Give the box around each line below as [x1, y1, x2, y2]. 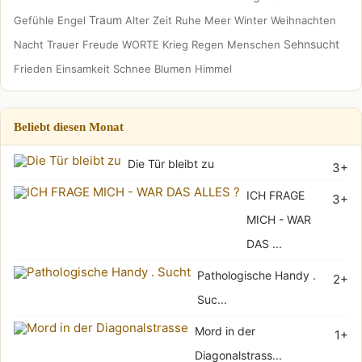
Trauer [47, 37, 79, 51]
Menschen [227, 37, 280, 51]
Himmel [195, 61, 232, 75]
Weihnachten [271, 13, 336, 27]
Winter [234, 13, 267, 27]
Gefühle [14, 13, 54, 27]
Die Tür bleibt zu [128, 156, 214, 170]
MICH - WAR [246, 212, 311, 226]
